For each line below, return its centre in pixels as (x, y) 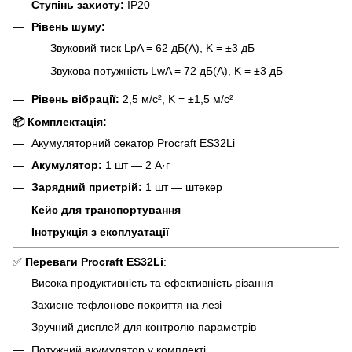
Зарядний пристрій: (87, 187)
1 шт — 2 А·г (136, 165)
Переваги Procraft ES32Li (94, 261)
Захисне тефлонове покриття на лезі (126, 305)
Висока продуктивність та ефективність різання (152, 282)
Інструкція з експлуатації (100, 232)
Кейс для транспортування (106, 209)
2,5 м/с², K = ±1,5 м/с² (176, 99)
